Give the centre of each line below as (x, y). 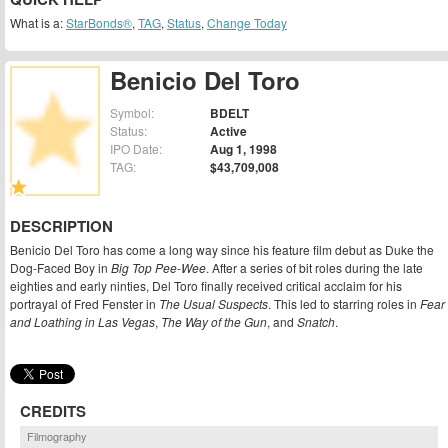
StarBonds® (99, 22)
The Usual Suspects (213, 304)
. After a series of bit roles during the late (314, 268)
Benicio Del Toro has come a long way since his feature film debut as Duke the (222, 250)
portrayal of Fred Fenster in (84, 304)
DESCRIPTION (61, 226)
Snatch (316, 322)
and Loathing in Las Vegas (82, 322)
